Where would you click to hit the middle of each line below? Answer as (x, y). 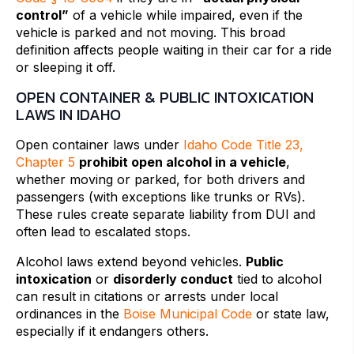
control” (42, 15)
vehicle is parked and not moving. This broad (151, 33)
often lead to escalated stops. (103, 232)
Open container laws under (100, 145)
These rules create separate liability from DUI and (166, 215)
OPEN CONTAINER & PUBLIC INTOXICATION (165, 98)
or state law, (291, 314)
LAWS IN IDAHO (68, 115)
